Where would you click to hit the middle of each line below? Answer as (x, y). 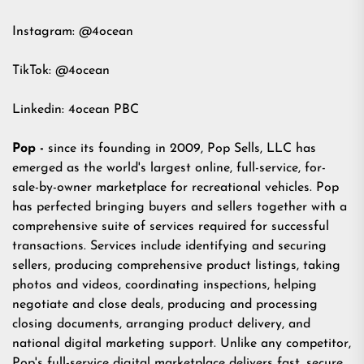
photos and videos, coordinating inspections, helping (165, 285)
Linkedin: (40, 110)
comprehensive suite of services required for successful (171, 227)
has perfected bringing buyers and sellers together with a (180, 207)
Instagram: (45, 32)
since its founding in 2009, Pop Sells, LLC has (180, 149)
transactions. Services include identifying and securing (169, 246)
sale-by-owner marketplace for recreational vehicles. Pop (175, 188)
